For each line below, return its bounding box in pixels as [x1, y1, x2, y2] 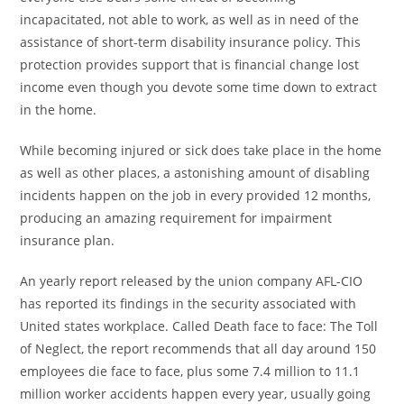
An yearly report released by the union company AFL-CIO [20, 272, 363, 289]
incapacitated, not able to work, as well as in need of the [20, 11, 360, 28]
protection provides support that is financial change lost [20, 56, 360, 73]
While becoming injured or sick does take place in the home [20, 142, 382, 159]
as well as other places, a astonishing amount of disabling [20, 164, 371, 181]
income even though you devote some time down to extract [20, 78, 378, 96]
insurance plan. [20, 232, 115, 249]
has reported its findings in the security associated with [20, 295, 357, 312]
